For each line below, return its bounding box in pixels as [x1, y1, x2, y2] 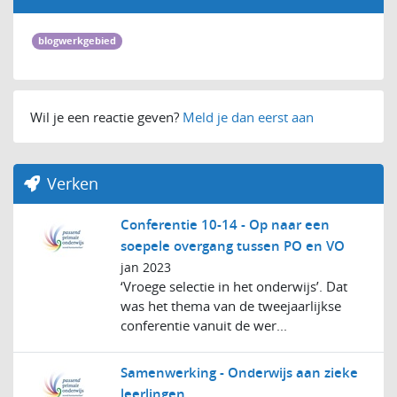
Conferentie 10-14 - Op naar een [121, 214, 331, 234]
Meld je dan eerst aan [182, 107, 314, 126]
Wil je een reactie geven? [29, 107, 183, 126]
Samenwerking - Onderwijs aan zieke [121, 363, 359, 383]
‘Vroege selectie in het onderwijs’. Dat [121, 276, 348, 295]
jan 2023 [121, 259, 172, 276]
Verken [47, 173, 98, 195]
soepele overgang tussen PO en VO [121, 236, 346, 255]
